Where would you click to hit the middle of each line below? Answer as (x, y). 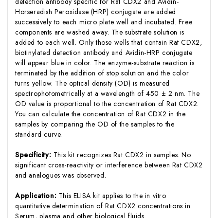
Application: (37, 195)
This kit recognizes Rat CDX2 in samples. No (122, 154)
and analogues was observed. (61, 175)
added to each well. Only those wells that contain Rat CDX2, (109, 42)
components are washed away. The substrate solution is (100, 32)
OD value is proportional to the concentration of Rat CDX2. (107, 103)
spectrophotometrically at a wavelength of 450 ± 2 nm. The (108, 93)
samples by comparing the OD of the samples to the (95, 124)
